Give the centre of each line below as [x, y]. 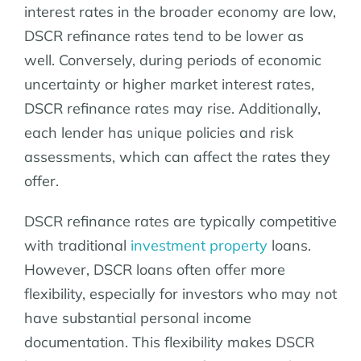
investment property [199, 245]
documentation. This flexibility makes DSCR [169, 342]
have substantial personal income [138, 317]
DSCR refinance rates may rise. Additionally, [172, 108]
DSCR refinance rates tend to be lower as [164, 35]
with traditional [77, 245]
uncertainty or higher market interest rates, [169, 84]
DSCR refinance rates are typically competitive [180, 221]
